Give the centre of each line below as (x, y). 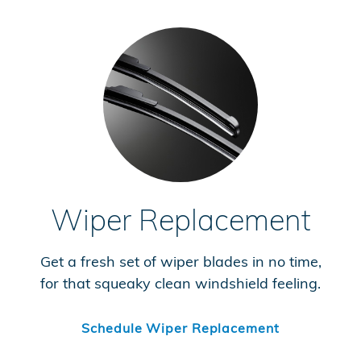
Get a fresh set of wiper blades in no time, (180, 261)
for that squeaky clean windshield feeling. (180, 283)
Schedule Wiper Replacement (180, 328)
